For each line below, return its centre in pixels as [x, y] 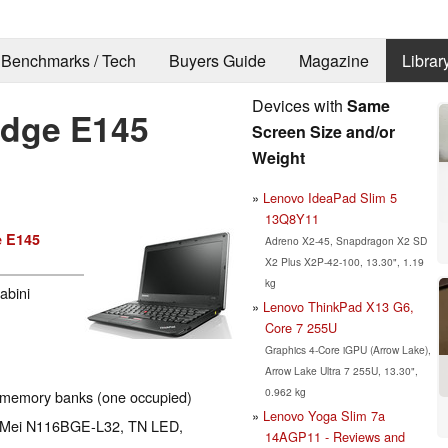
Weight [278, 157]
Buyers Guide [217, 61]
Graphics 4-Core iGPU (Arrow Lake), [347, 349]
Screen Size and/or [323, 131]
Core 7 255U [300, 327]
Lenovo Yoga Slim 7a [324, 415]
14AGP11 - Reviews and [334, 436]
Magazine [333, 61]
